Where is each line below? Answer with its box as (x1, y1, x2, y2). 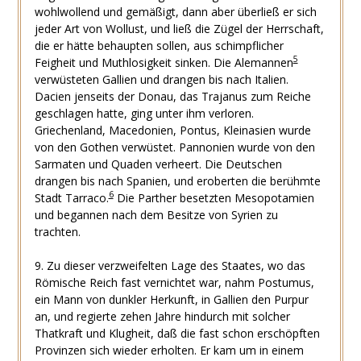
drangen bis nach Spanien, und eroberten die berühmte (34, 172, 321, 189)
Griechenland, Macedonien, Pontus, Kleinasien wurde (34, 122, 311, 138)
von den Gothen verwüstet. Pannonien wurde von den (34, 139, 315, 155)
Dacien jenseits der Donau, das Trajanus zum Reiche (34, 88, 311, 104)
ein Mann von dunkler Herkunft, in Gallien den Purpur (34, 291, 309, 307)
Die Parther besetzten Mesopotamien (113, 189, 314, 205)
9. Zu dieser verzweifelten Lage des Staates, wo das (34, 257, 305, 273)
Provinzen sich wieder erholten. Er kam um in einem (34, 342, 304, 358)
